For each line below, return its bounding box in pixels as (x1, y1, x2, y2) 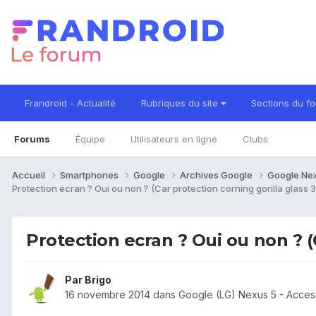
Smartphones (60, 169, 121, 181)
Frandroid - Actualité (25, 97, 116, 109)
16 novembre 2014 (65, 288, 150, 301)
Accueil (12, 169, 47, 181)
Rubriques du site (141, 97, 221, 109)
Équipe (75, 133, 105, 145)
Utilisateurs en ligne (130, 133, 217, 145)
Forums (14, 133, 50, 145)
